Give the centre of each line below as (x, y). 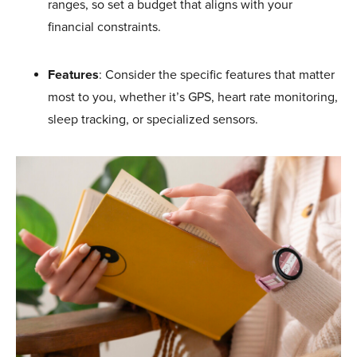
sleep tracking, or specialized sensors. (153, 119)
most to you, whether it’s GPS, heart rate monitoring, (193, 97)
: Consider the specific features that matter (217, 75)
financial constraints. (104, 27)
